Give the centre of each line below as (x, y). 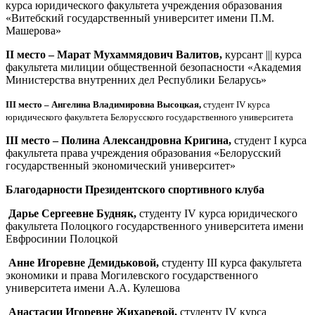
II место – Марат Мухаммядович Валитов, (115, 54)
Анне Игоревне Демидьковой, (85, 262)
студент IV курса (237, 104)
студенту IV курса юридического (218, 213)
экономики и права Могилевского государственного (132, 275)
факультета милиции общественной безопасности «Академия (153, 67)
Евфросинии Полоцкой (62, 238)
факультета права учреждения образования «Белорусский (143, 153)
